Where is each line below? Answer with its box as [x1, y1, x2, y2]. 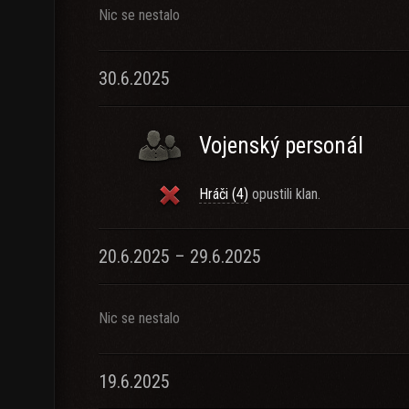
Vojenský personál [199, 132, 363, 159]
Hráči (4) [199, 185, 248, 203]
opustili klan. [248, 185, 320, 203]
